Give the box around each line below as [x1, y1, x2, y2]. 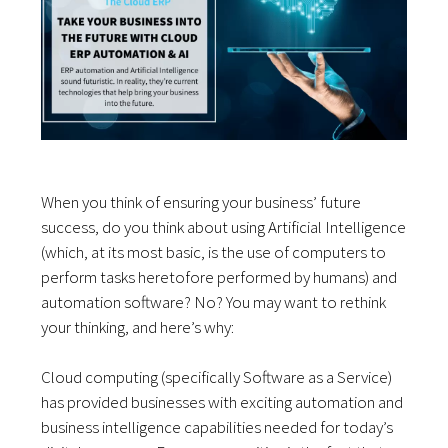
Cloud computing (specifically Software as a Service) [41, 366, 393, 389]
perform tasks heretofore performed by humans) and [41, 266, 398, 289]
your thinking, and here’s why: [41, 316, 235, 339]
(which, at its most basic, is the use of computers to [41, 241, 387, 264]
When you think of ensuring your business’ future [41, 191, 362, 214]
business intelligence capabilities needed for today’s [41, 416, 394, 439]
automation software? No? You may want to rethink [41, 291, 387, 314]
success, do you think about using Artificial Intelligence [41, 216, 407, 239]
